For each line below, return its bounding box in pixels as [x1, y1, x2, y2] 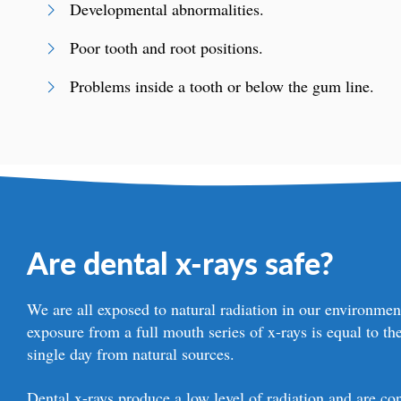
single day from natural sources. [27, 343, 235, 365]
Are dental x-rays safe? [27, 241, 335, 285]
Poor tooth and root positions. [70, 37, 264, 59]
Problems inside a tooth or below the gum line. [70, 75, 375, 98]
